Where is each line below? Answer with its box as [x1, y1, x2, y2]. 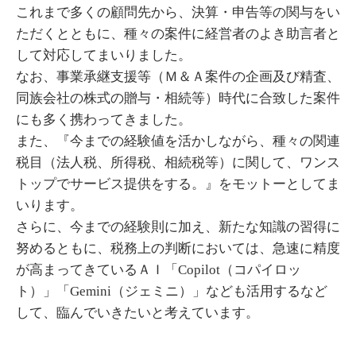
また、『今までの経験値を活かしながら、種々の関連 [16, 133, 340, 149]
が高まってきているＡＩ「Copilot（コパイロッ [16, 261, 301, 277]
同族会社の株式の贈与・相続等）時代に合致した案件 [16, 90, 340, 106]
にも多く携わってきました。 [16, 111, 192, 127]
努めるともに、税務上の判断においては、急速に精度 [16, 240, 340, 256]
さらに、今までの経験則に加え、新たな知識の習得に [16, 219, 340, 234]
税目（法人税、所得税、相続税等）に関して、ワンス [16, 154, 340, 170]
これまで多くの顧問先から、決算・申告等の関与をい [16, 4, 340, 20]
